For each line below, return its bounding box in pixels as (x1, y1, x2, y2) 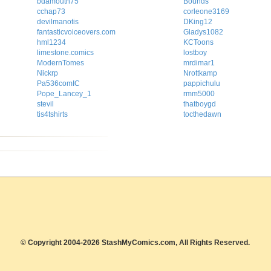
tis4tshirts (37, 110, 68, 119)
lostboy (183, 48, 207, 57)
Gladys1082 (183, 28, 223, 36)
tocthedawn (183, 110, 221, 119)
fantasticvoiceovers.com (37, 28, 116, 36)
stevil (37, 100, 54, 108)
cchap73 (37, 7, 66, 16)
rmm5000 (183, 90, 215, 98)
